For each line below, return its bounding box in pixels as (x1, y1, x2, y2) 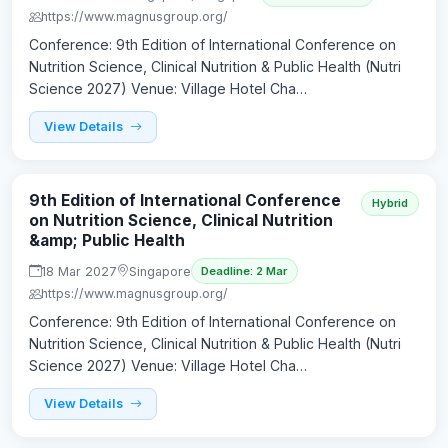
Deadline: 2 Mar (201, 264, 288, 279)
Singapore (129, 263, 191, 279)
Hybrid (372, 195, 408, 210)
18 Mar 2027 (41, 263, 117, 279)
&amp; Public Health (29, 230, 185, 250)
